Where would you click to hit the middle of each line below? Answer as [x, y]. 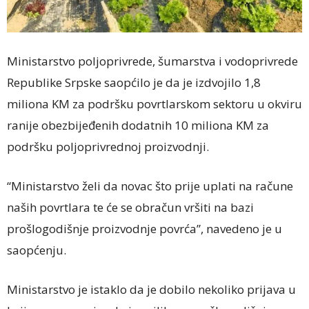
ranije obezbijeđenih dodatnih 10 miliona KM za [138, 126]
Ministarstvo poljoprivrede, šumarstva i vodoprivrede [152, 61]
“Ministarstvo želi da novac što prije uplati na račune [150, 186]
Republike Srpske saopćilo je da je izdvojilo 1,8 [134, 83]
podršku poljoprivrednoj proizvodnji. [108, 147]
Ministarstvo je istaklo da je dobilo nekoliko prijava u [151, 290]
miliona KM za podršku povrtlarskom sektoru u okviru [154, 104]
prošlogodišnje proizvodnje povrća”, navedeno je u [144, 229]
